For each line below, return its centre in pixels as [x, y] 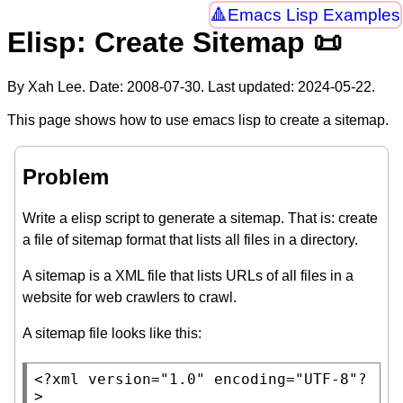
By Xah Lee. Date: [67, 86]
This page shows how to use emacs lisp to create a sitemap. [198, 120]
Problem [66, 176]
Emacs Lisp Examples [313, 15]
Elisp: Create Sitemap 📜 [175, 43]
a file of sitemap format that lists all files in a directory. [190, 239]
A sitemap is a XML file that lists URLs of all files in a [188, 275]
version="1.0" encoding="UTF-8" [223, 379]
